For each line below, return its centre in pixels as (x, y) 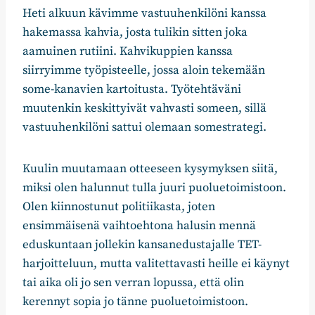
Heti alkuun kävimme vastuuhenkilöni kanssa (144, 13)
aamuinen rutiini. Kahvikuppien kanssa (128, 51)
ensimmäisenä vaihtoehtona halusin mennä (139, 225)
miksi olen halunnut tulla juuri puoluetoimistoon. (154, 187)
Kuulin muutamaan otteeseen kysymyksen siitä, (150, 168)
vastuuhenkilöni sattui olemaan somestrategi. (144, 127)
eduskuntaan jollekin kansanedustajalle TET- (142, 244)
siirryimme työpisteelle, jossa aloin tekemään (144, 70)
